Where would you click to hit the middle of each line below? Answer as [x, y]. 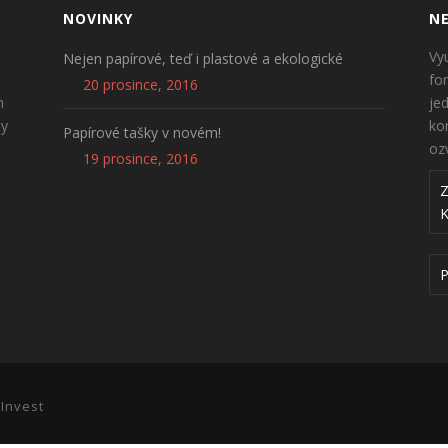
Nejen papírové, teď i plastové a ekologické [202, 58]
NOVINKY [97, 18]
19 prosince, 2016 [140, 158]
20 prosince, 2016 [140, 84]
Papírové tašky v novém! [141, 132]
